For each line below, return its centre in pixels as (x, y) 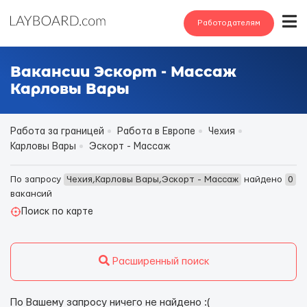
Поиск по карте (57, 212)
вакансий (31, 194)
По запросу (37, 180)
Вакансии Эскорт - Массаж (123, 72)
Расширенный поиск (159, 261)
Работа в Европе (156, 132)
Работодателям (229, 23)
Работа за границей (57, 132)
